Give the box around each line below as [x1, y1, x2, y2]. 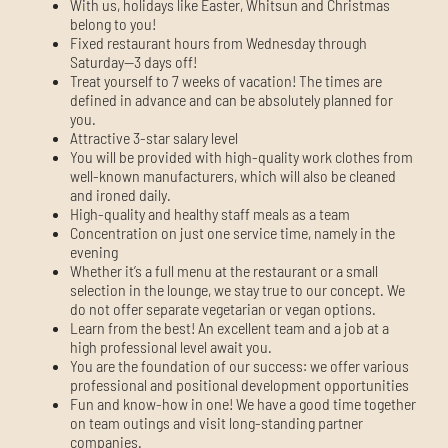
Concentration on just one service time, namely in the [70, 222, 395, 242]
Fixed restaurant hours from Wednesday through [70, 32, 367, 52]
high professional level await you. [70, 336, 272, 356]
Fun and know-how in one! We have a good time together [70, 393, 416, 413]
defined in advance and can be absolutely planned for [70, 89, 393, 109]
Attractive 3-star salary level [70, 127, 238, 147]
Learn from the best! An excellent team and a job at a [70, 317, 389, 337]
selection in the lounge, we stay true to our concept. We [70, 279, 405, 299]
